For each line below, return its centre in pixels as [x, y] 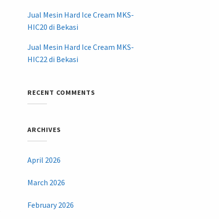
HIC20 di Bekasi [53, 27]
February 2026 [50, 205]
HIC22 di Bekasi [53, 59]
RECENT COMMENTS [61, 93]
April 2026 [44, 160]
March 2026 [46, 183]
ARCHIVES [44, 130]
